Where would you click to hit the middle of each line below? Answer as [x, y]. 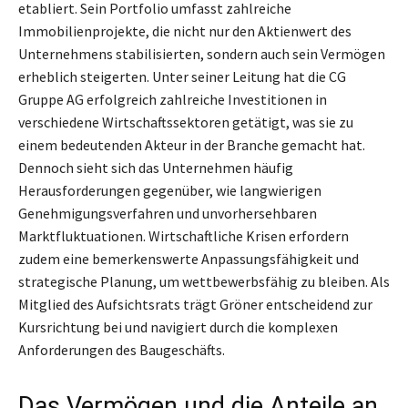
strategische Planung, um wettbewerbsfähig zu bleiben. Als [204, 281]
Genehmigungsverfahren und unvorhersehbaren [168, 213]
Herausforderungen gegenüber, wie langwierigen [170, 190]
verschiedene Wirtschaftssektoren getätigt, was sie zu [186, 122]
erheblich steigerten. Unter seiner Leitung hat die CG [182, 76]
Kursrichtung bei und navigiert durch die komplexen [178, 326]
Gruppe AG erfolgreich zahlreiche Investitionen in [173, 99]
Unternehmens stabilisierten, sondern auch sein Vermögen [202, 53]
